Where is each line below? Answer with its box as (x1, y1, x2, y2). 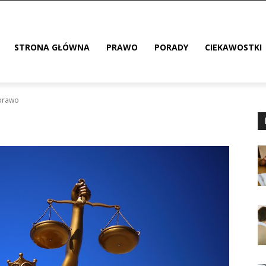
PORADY (154, 42, 189, 53)
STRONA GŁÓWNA (14, 42, 90, 53)
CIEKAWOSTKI (205, 42, 262, 53)
